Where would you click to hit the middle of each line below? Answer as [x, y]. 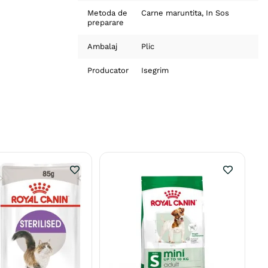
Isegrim [155, 70]
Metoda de [108, 13]
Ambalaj [103, 46]
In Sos [217, 13]
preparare [106, 22]
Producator [108, 70]
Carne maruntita [171, 13]
